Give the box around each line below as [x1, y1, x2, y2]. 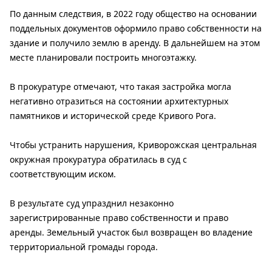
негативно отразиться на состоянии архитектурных [10, 95, 228, 107]
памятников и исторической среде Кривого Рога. [10, 110, 216, 122]
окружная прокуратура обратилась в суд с [10, 154, 187, 166]
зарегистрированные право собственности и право [10, 212, 228, 224]
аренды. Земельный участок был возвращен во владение [10, 226, 253, 239]
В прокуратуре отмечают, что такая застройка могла [10, 81, 231, 93]
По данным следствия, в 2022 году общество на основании [10, 8, 257, 20]
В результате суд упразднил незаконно [10, 197, 174, 209]
